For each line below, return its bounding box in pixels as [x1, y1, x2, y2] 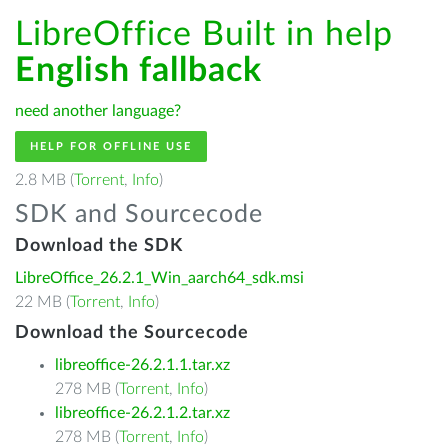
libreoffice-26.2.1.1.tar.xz [55, 357, 230, 373]
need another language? [15, 103, 181, 119]
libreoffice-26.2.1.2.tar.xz [55, 405, 230, 421]
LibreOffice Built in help [15, 18, 393, 52]
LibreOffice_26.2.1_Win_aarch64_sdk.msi [15, 270, 304, 286]
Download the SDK [15, 237, 183, 255]
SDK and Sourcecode [15, 202, 263, 227]
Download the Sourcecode [15, 324, 249, 342]
